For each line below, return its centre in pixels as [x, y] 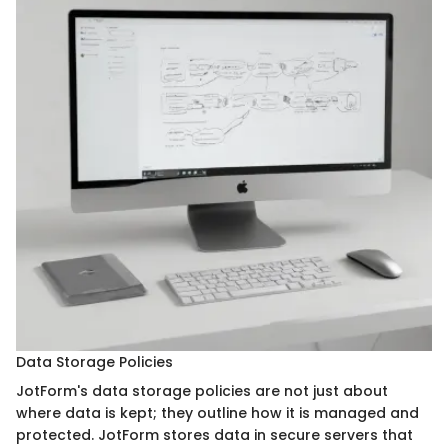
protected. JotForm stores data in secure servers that [214, 435]
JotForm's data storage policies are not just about [202, 391]
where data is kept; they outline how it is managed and [217, 413]
